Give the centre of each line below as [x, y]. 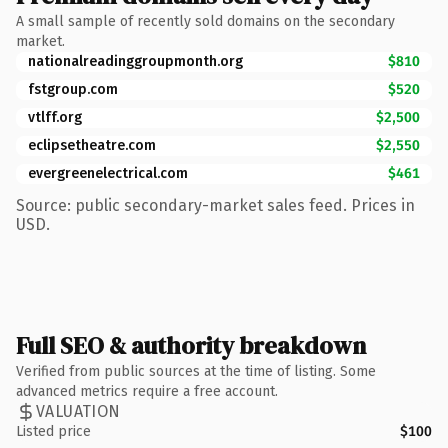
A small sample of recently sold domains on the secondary [205, 21]
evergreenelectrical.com [108, 173]
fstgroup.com [73, 89]
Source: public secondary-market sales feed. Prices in [215, 205]
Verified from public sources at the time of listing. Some [196, 371]
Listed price [53, 431]
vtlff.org [55, 117]
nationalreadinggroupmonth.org [135, 61]
